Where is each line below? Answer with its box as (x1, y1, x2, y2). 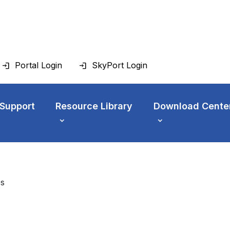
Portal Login (15, 60, 62, 71)
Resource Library (55, 101, 133, 112)
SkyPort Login (92, 60, 147, 71)
